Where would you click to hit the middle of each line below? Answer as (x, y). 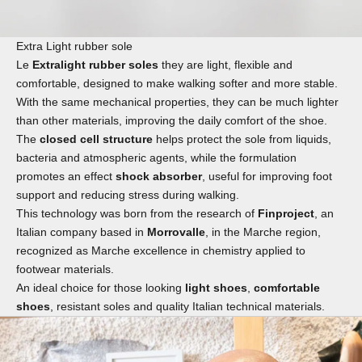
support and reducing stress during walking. (128, 194)
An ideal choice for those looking (101, 287)
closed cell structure (96, 139)
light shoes (216, 287)
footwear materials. (65, 269)
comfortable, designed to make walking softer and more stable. (177, 83)
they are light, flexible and (225, 64)
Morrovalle (176, 232)
